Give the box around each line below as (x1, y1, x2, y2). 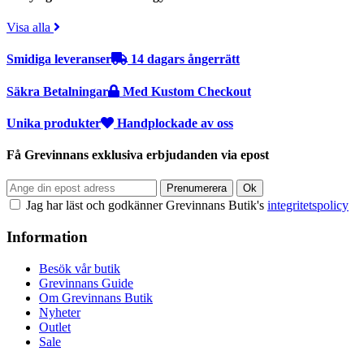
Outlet (39, 319, 71, 334)
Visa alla (6, 20, 54, 35)
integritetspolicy (267, 198, 349, 213)
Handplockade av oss (114, 115, 233, 130)
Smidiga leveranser (6, 52, 111, 67)
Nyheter (39, 305, 80, 319)
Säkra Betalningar (6, 84, 108, 98)
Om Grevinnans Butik (39, 290, 153, 305)
